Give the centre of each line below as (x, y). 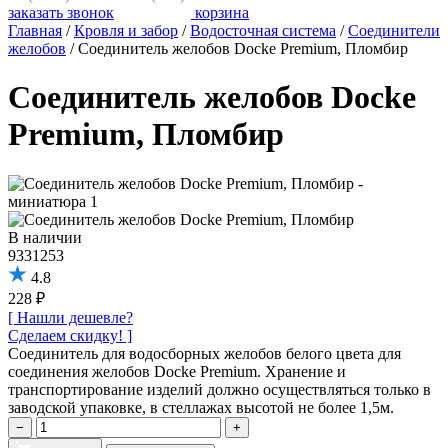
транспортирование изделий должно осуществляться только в (219, 389)
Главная (35, 30)
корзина (220, 12)
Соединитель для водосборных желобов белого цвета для (204, 353)
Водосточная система (263, 30)
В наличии (45, 237)
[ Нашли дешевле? (70, 317)
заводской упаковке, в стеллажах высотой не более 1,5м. (201, 407)
